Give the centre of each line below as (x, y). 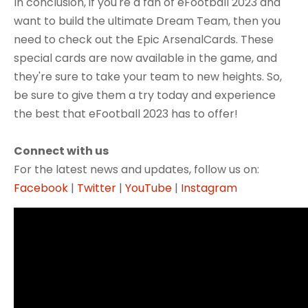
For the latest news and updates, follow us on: (136, 169)
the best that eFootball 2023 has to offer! (126, 113)
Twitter (97, 188)
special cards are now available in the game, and (145, 58)
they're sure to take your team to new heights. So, (148, 76)
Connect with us (61, 151)
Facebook (41, 188)
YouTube (148, 188)
